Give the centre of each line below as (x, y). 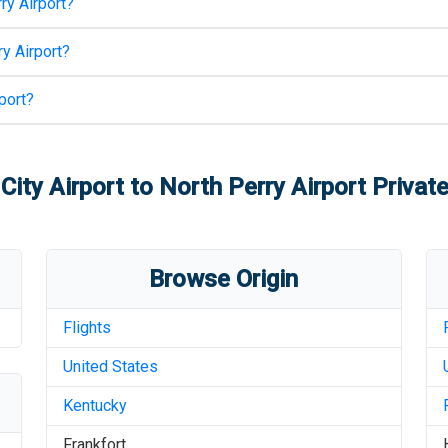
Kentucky (94, 405)
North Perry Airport (262, 187)
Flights (86, 327)
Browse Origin (224, 279)
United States (110, 366)
